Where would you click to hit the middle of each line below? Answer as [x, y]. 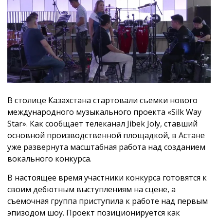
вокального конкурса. [49, 159]
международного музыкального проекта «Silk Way [104, 112]
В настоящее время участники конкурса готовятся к [107, 178]
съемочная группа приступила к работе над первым [108, 201]
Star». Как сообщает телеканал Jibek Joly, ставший [102, 124]
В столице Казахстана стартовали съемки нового [102, 100]
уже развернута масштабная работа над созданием [106, 147]
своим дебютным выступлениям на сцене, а [91, 190]
